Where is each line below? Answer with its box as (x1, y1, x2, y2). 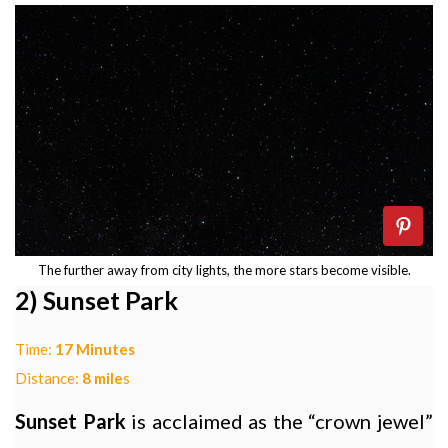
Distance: (15, 369, 82, 388)
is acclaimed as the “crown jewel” (125, 409, 434, 434)
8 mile (82, 369, 123, 388)
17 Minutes (55, 340, 135, 359)
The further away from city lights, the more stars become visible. (37, 262, 411, 279)
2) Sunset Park (15, 285, 178, 316)
